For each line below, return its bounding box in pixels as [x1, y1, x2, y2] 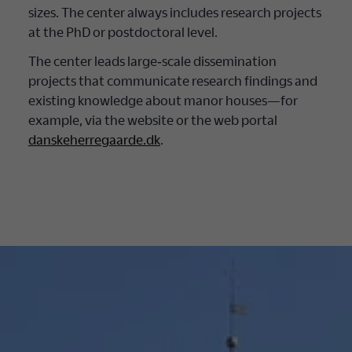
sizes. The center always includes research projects [27, 5, 321, 20]
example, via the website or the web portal [27, 112, 277, 127]
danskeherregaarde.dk [27, 131, 160, 147]
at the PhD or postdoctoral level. [27, 24, 218, 40]
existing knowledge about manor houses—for [27, 92, 298, 108]
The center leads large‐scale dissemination [27, 53, 277, 68]
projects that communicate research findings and [27, 72, 317, 88]
